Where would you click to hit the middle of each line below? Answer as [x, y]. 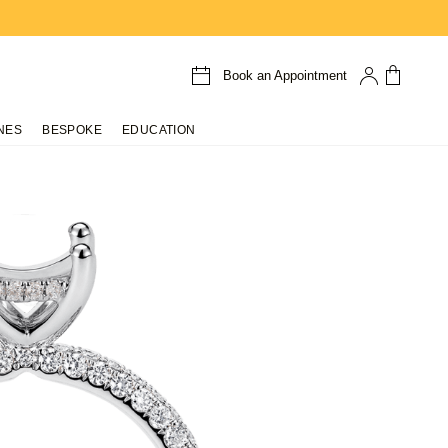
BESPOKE [72, 130]
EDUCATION [158, 130]
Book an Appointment [284, 75]
